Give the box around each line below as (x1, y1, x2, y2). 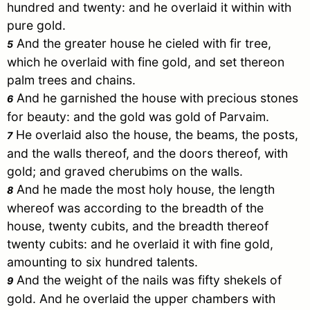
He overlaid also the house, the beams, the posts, (12, 127, 298, 143)
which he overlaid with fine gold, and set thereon (7, 55, 284, 70)
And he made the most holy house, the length (13, 182, 275, 197)
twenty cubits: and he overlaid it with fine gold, (7, 237, 273, 252)
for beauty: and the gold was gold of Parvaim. (7, 109, 269, 125)
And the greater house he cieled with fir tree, (13, 36, 271, 51)
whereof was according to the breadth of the (7, 201, 264, 216)
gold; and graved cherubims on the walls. (7, 164, 243, 179)
